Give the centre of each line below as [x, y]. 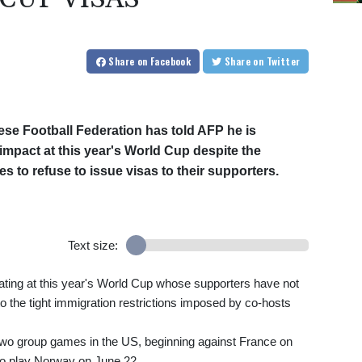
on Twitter [283, 61]
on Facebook [164, 61]
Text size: [93, 246]
